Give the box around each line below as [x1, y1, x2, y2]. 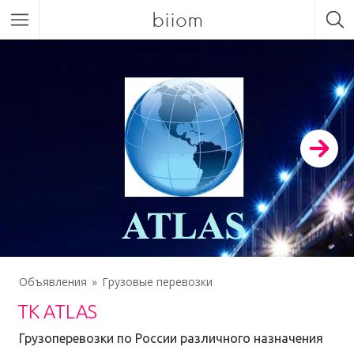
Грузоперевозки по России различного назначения [19, 331, 323, 345]
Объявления [19, 274, 87, 289]
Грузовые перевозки [102, 274, 213, 289]
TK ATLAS [17, 301, 98, 322]
